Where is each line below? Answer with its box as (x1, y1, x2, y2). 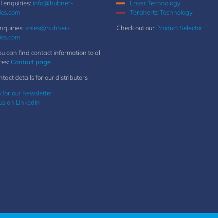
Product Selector (156, 24, 202, 32)
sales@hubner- (25, 24, 70, 32)
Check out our (116, 24, 156, 32)
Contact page (10, 58, 51, 66)
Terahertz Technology (130, 8, 193, 16)
